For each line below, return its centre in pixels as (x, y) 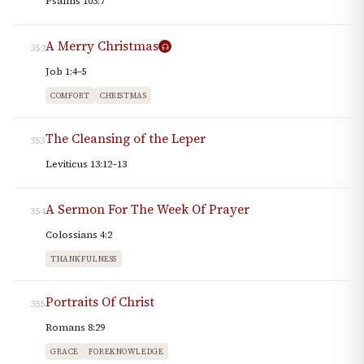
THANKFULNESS (84, 259)
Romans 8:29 (75, 328)
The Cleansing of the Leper (126, 139)
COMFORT (71, 96)
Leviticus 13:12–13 (86, 165)
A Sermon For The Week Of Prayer (147, 210)
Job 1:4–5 (66, 72)
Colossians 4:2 (79, 235)
